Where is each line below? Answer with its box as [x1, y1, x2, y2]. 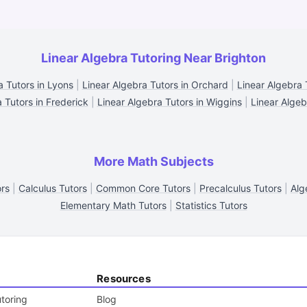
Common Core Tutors [95, 182, 191, 194]
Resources [97, 272, 151, 285]
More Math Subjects [93, 154, 214, 169]
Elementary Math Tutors [60, 199, 167, 211]
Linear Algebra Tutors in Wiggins [97, 96, 242, 108]
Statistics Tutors [175, 199, 247, 211]
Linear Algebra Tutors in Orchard [82, 79, 228, 90]
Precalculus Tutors [199, 182, 282, 194]
